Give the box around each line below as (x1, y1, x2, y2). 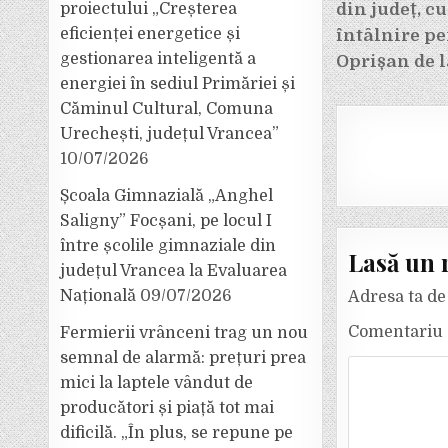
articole (334, 44, 435, 82)
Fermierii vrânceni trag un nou (60, 324, 309, 342)
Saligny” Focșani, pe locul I (60, 212, 273, 230)
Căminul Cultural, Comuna (60, 100, 274, 118)
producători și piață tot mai (60, 399, 275, 417)
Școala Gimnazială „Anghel (60, 187, 274, 205)
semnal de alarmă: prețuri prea (60, 349, 307, 367)
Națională (60, 287, 137, 305)
